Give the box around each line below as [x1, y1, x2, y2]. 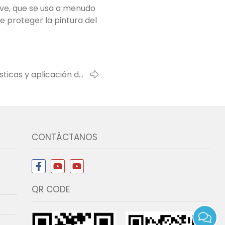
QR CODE [31, 183, 70, 195]
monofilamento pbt [8, 81, 86, 92]
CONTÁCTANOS [31, 131, 97, 143]
